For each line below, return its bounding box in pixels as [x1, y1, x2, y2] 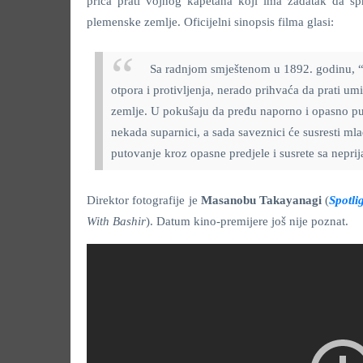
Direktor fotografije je [87, 193, 201, 207]
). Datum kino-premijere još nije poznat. [146, 214, 348, 228]
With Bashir [87, 214, 146, 228]
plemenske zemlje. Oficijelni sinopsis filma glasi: [87, 15, 334, 28]
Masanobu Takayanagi [200, 193, 326, 207]
